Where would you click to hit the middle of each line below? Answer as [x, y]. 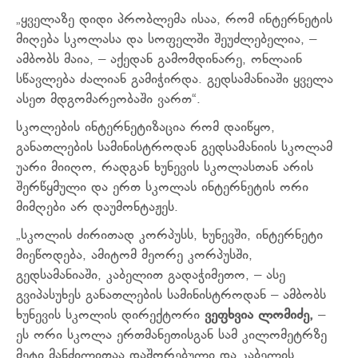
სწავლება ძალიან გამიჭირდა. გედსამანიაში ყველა [175, 80]
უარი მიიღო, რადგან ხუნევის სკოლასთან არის [165, 168]
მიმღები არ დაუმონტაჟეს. [97, 208]
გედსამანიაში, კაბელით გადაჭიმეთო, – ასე [151, 276]
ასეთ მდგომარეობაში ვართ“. [108, 100]
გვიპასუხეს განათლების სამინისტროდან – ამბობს [171, 296]
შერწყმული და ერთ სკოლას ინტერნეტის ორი [162, 188]
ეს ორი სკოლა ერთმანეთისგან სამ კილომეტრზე [171, 336]
